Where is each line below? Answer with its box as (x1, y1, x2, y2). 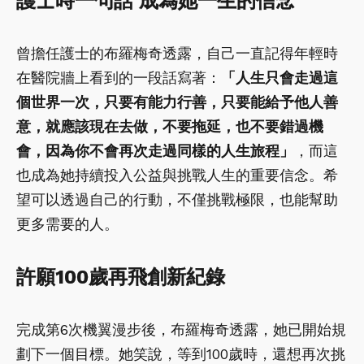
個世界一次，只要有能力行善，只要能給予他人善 (16, 93, 338, 111)
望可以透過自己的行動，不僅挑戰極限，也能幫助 (16, 191, 338, 209)
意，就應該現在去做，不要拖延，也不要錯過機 (16, 118, 323, 136)
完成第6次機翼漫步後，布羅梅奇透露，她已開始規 (16, 321, 346, 339)
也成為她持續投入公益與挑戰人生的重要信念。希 (16, 167, 338, 184)
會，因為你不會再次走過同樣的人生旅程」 (16, 142, 294, 160)
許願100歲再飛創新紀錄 (16, 266, 225, 289)
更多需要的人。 (16, 215, 119, 233)
